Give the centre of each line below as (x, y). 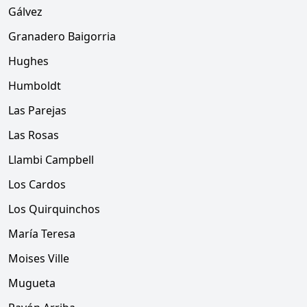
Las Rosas (34, 135)
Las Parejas (37, 110)
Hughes (28, 61)
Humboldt (35, 86)
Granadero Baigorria (62, 36)
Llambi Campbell (51, 160)
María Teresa (42, 234)
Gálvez (25, 12)
